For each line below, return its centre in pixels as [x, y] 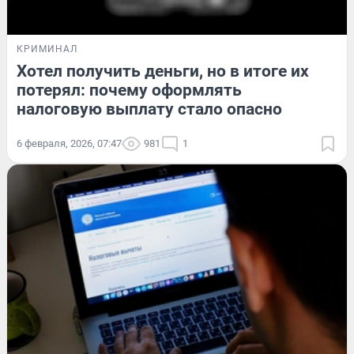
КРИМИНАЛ [47, 49]
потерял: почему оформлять [129, 90]
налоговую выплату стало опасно [149, 109]
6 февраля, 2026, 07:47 [69, 144]
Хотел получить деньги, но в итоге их [163, 72]
